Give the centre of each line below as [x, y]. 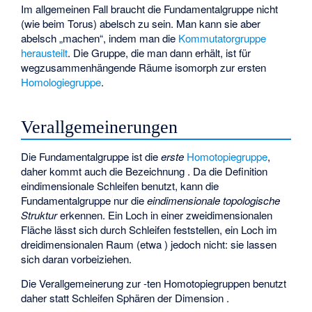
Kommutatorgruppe [223, 38]
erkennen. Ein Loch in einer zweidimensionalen [165, 215]
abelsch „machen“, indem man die [100, 38]
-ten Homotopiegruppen [198, 283]
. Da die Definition [228, 171]
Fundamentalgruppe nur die [84, 201]
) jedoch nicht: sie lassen [221, 244]
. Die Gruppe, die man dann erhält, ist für [159, 52]
